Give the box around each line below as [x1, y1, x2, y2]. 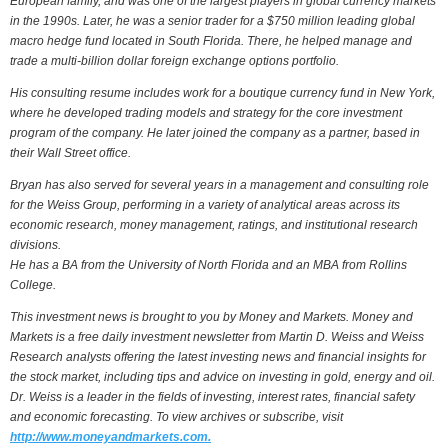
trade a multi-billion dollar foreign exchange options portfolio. [10, 54, 339, 68]
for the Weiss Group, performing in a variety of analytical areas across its [10, 198, 400, 212]
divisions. [10, 238, 61, 252]
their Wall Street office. [10, 146, 131, 160]
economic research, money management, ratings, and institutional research [10, 218, 418, 232]
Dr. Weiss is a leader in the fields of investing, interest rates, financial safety [10, 390, 415, 404]
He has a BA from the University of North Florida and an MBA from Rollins [10, 258, 407, 272]
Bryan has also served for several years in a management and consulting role [10, 178, 429, 192]
